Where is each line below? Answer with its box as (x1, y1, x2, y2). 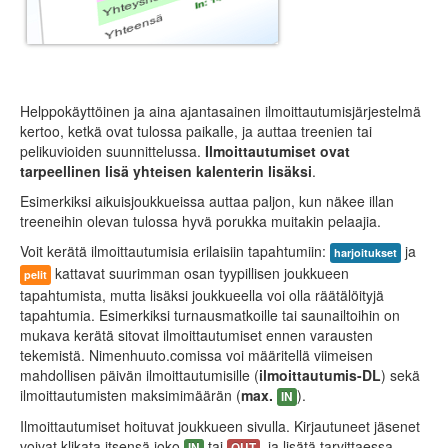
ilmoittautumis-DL (259, 365, 381, 385)
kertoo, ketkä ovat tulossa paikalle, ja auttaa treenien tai (20, 121, 372, 141)
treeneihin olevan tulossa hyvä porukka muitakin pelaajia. (20, 211, 381, 231)
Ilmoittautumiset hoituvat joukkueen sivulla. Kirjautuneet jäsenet (20, 416, 420, 436)
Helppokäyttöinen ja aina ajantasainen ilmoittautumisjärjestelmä (20, 101, 421, 121)
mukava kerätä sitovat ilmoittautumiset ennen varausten (20, 325, 373, 345)
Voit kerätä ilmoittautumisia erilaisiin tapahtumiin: (20, 241, 330, 261)
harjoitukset (334, 245, 397, 260)
